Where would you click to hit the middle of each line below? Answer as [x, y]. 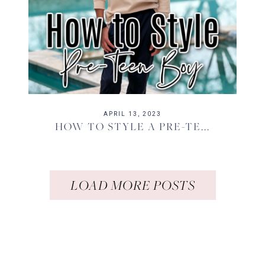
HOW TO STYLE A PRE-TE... [132, 126]
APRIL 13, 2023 [132, 114]
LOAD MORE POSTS [132, 185]
